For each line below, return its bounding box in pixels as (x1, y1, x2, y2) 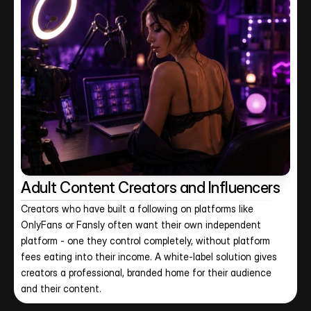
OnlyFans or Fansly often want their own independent (21, 219, 261, 230)
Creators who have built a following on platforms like (21, 203, 253, 215)
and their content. (21, 283, 101, 294)
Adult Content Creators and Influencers (21, 178, 280, 196)
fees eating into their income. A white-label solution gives (21, 251, 277, 262)
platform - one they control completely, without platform (21, 235, 270, 246)
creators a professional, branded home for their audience (21, 267, 271, 278)
